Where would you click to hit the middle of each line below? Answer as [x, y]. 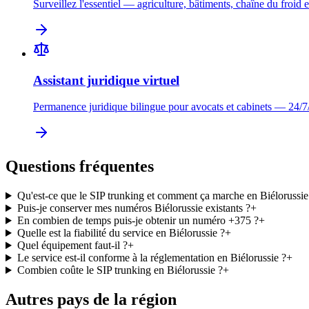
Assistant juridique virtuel [106, 80]
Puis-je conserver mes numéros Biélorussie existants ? [133, 208]
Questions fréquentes [80, 167]
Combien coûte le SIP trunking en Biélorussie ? [120, 270]
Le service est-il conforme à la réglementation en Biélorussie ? [151, 258]
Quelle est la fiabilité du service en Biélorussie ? [121, 233]
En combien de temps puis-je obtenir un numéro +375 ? [138, 221]
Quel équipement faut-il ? [72, 246]
